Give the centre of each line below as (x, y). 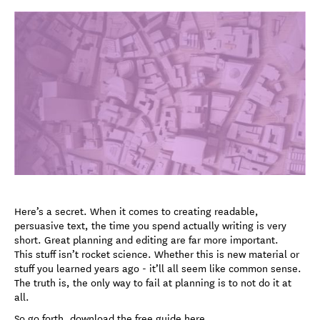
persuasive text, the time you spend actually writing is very (150, 225)
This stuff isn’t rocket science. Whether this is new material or (157, 254)
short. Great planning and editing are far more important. (146, 240)
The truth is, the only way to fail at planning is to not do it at (153, 282)
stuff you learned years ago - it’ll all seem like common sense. (158, 268)
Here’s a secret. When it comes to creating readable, (136, 211)
